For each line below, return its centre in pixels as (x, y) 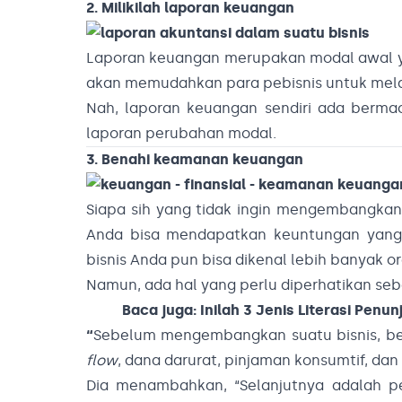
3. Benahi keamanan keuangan (195, 160)
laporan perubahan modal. (181, 134)
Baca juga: (161, 310)
